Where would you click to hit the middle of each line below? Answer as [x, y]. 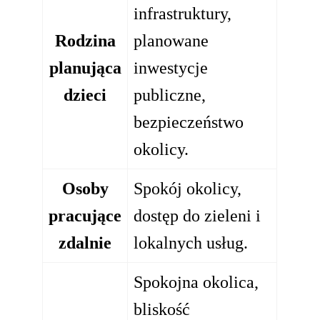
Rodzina [85, 41]
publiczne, [170, 95]
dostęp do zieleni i [197, 216]
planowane [171, 41]
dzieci [85, 95]
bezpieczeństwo [189, 122]
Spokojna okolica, [196, 282]
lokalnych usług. [191, 243]
